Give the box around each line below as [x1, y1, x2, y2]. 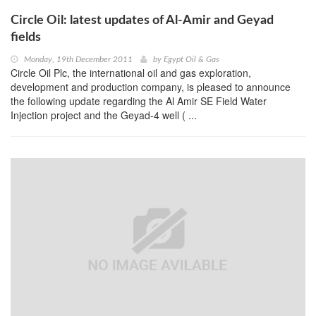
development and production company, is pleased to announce [11, 79, 291, 94]
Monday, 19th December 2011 [24, 54, 133, 63]
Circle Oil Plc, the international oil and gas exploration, [11, 65, 251, 80]
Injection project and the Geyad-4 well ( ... [11, 107, 197, 122]
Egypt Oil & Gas [164, 54, 219, 63]
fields [11, 30, 41, 44]
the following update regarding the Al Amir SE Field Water [11, 93, 267, 108]
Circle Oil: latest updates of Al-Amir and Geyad [11, 13, 274, 27]
